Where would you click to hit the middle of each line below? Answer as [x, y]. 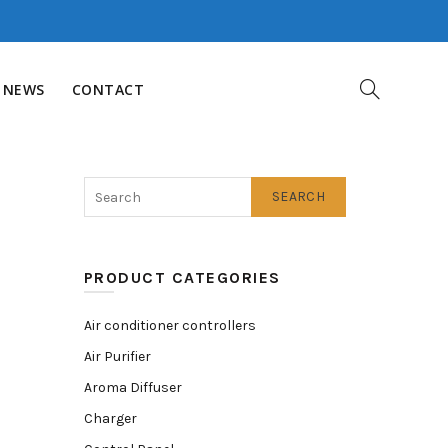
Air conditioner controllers [169, 325]
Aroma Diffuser [132, 387]
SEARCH [298, 196]
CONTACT [108, 89]
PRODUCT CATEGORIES [182, 277]
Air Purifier [117, 356]
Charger [110, 418]
